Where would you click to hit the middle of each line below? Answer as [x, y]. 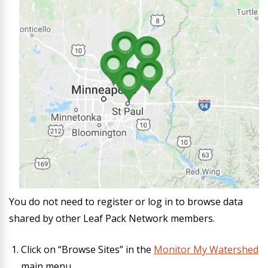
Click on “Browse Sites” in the [87, 249]
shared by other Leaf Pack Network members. [112, 218]
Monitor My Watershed [206, 249]
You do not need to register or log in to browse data [126, 202]
